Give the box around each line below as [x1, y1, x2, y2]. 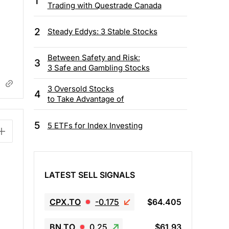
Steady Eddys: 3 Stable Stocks [47, 27, 157, 37]
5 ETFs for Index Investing [47, 120, 143, 130]
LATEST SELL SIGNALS [44, 169, 135, 180]
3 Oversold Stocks [47, 84, 114, 94]
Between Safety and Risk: [47, 53, 140, 63]
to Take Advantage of [47, 94, 124, 104]
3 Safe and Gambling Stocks [47, 63, 150, 73]
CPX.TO [50, 196, 81, 207]
